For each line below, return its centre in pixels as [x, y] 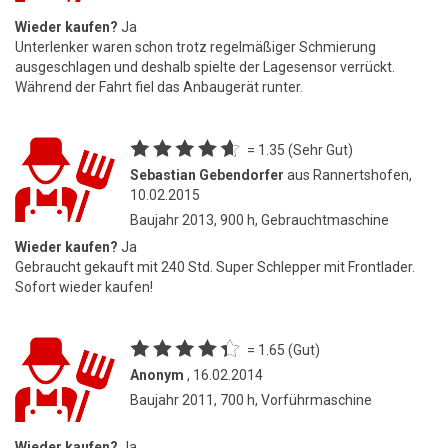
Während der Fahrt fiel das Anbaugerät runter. [159, 86]
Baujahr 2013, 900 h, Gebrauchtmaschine [259, 219]
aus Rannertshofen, [348, 174]
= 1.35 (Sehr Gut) [300, 149]
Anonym [157, 374]
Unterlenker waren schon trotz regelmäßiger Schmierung [195, 46]
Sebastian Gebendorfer [207, 174]
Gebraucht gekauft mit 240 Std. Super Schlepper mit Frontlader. [215, 266]
